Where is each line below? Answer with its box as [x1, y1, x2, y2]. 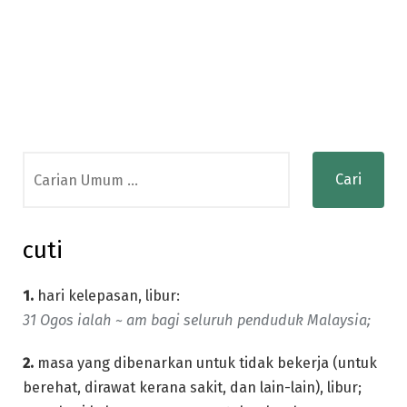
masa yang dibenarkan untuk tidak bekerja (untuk [34, 353, 377, 372]
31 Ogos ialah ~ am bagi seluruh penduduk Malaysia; [23, 312, 371, 329]
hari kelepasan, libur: [34, 287, 180, 304]
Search [22, 154, 69, 172]
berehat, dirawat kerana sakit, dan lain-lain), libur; [23, 378, 362, 396]
